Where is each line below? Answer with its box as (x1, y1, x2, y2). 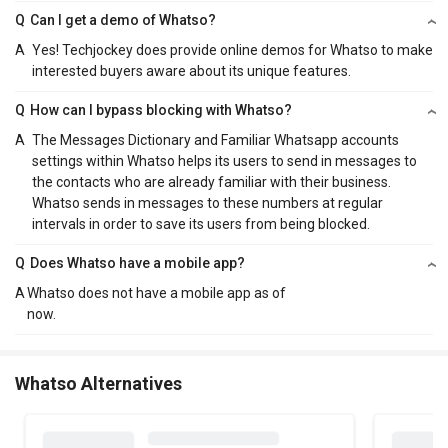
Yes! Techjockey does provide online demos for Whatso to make (31, 41, 433, 58)
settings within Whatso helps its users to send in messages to (31, 152, 417, 169)
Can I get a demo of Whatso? (30, 11, 217, 28)
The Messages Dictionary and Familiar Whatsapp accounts (31, 131, 399, 148)
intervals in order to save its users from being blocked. (31, 215, 370, 232)
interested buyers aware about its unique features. (31, 62, 351, 79)
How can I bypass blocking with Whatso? (30, 101, 293, 118)
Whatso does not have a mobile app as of (27, 284, 287, 301)
